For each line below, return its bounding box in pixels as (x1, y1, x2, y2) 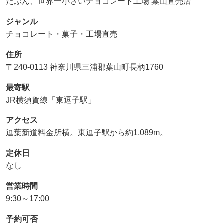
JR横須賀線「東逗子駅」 (6, 95, 96, 104)
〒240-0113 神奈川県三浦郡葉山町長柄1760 (6, 62, 163, 71)
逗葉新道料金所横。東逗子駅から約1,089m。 (6, 128, 168, 137)
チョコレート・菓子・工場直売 (6, 29, 117, 38)
